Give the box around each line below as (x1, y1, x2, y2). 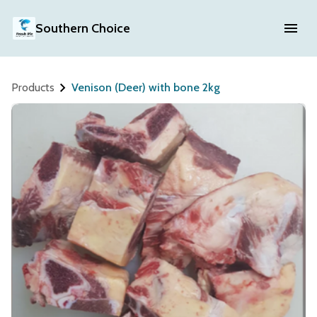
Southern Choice (35, 21, 130, 36)
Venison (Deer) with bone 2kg (71, 81, 220, 94)
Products (11, 81, 54, 94)
